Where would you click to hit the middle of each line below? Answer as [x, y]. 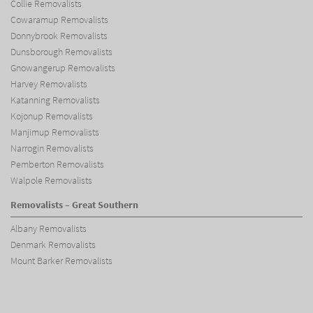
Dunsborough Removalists [61, 52]
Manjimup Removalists [55, 133]
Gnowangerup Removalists [63, 68]
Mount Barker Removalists [61, 261]
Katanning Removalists [55, 101]
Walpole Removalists [51, 181]
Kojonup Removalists [52, 117]
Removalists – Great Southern [74, 205]
